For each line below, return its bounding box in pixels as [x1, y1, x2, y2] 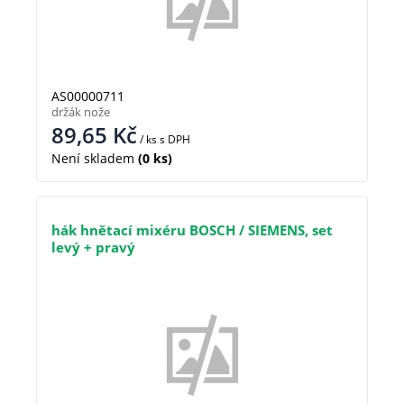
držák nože [51, 104, 110, 121]
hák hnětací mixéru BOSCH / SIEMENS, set [51, 221, 333, 240]
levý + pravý [51, 238, 135, 257]
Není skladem [51, 150, 134, 168]
